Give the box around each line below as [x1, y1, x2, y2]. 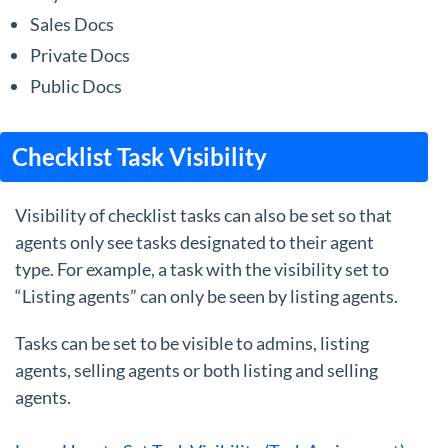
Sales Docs [30, 12, 114, 35]
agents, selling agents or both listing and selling [15, 358, 378, 381]
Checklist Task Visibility [12, 141, 267, 171]
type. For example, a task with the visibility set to [15, 257, 389, 280]
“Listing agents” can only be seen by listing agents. [15, 284, 398, 307]
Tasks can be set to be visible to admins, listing [15, 331, 369, 354]
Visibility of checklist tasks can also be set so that [15, 203, 392, 226]
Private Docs [30, 43, 130, 66]
